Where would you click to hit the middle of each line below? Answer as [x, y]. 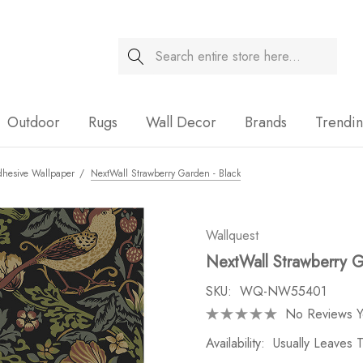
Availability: [235, 343]
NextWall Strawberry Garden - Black [166, 173]
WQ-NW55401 [283, 291]
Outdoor [34, 122]
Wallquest [232, 235]
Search [137, 48]
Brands [266, 122]
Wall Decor [181, 122]
